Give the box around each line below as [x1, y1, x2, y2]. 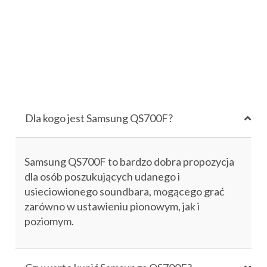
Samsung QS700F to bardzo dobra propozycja [24, 155, 234, 168]
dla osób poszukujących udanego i [24, 170, 180, 183]
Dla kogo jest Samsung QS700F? [25, 111, 173, 125]
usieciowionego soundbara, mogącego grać [24, 185, 224, 198]
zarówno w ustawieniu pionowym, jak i [24, 200, 200, 213]
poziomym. [24, 215, 74, 228]
